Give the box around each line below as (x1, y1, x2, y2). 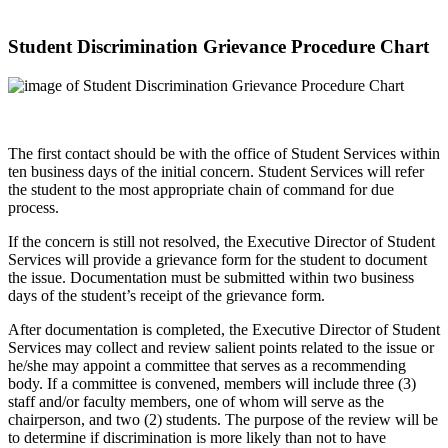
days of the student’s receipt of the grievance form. (8, 287, 325, 304)
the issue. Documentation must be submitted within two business (8, 269, 414, 286)
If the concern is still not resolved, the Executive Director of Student (8, 233, 435, 250)
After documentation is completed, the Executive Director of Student (8, 321, 440, 338)
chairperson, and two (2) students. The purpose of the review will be (8, 411, 438, 428)
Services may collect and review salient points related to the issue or (8, 339, 434, 356)
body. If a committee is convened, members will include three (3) (8, 375, 416, 392)
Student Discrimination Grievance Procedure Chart (8, 36, 429, 58)
